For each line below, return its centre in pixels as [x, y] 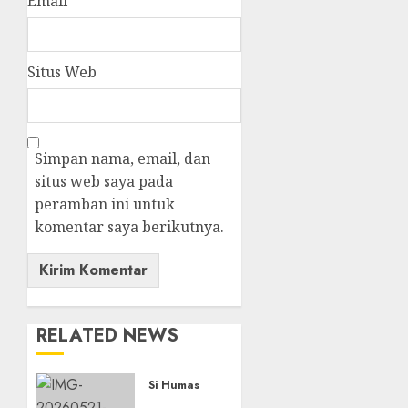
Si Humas [173, 385]
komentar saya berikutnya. [129, 227]
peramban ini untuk [105, 204]
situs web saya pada [104, 181]
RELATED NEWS [107, 336]
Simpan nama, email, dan [122, 158]
